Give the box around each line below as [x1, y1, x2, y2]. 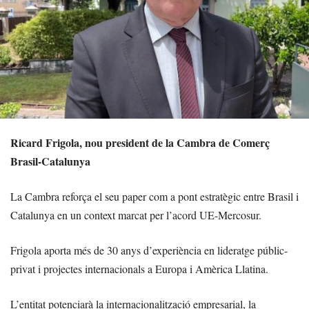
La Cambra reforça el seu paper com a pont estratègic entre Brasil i [10, 189, 299, 204]
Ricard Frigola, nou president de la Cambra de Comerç [10, 134, 270, 151]
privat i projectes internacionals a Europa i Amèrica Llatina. [10, 261, 268, 277]
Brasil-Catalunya [10, 153, 90, 170]
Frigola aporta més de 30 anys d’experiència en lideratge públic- [10, 243, 288, 258]
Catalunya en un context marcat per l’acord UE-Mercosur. [10, 208, 261, 223]
